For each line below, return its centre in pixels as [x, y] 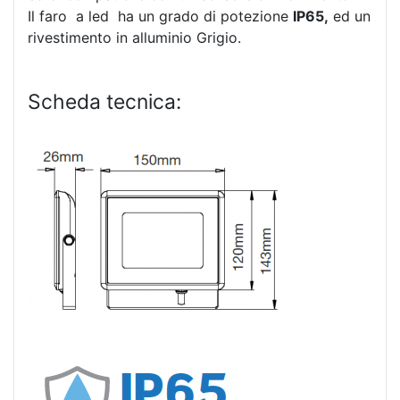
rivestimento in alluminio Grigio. [134, 38]
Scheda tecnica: [104, 102]
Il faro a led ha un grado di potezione [160, 17]
